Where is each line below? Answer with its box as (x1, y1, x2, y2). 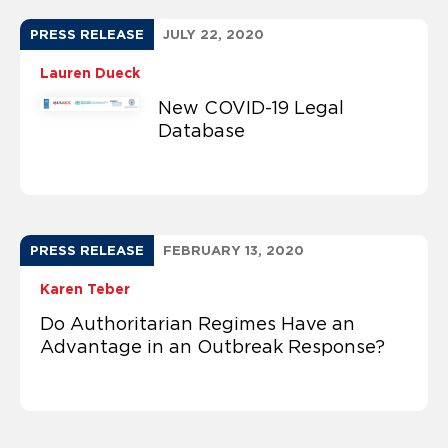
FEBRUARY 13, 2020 (163, 242, 304, 258)
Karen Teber (40, 280, 130, 297)
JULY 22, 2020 (163, 26, 264, 42)
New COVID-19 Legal (157, 97, 344, 118)
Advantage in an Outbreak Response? (40, 336, 385, 357)
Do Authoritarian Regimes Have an (40, 313, 355, 334)
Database (157, 120, 245, 141)
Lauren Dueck (40, 64, 140, 81)
